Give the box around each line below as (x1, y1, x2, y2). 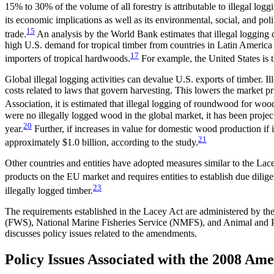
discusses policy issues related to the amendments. (5, 228, 197, 239)
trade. (5, 28, 26, 39)
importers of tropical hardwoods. (5, 53, 130, 64)
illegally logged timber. (5, 185, 93, 196)
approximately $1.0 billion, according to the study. (5, 137, 198, 148)
